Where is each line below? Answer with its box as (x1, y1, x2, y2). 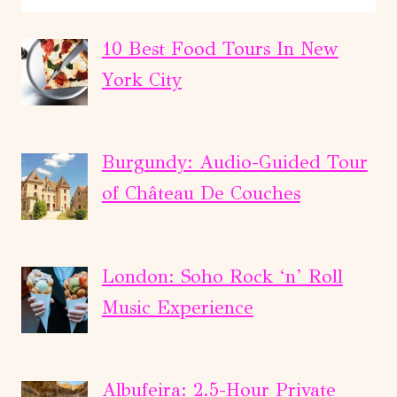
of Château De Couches (101, 182, 300, 206)
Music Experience (101, 295, 253, 319)
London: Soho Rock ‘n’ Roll (101, 264, 343, 288)
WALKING (142, 110, 221, 129)
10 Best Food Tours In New (101, 36, 339, 60)
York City (101, 67, 182, 91)
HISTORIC (142, 85, 219, 105)
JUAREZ (142, 35, 206, 55)
